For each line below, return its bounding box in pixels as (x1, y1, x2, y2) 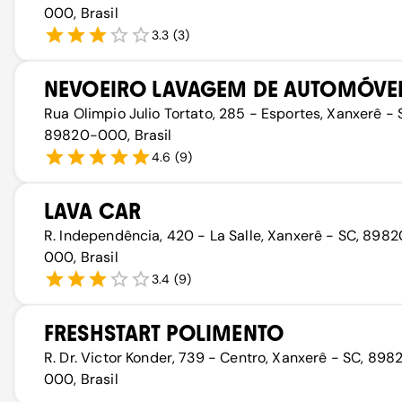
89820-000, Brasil (44, 126, 172, 144)
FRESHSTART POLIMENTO (44, 320, 284, 346)
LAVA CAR (44, 198, 142, 224)
